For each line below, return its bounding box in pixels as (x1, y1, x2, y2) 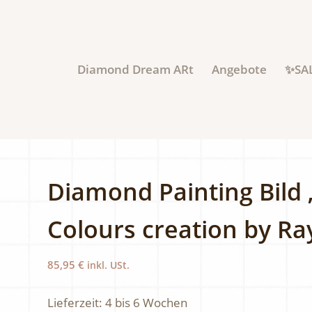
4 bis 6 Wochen (105, 294, 188, 311)
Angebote (211, 61, 267, 77)
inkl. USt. (87, 258, 130, 272)
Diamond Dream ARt (77, 61, 194, 77)
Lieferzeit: (47, 294, 106, 311)
